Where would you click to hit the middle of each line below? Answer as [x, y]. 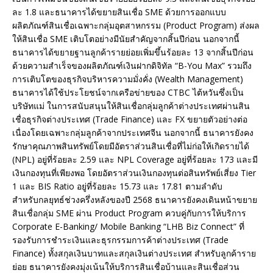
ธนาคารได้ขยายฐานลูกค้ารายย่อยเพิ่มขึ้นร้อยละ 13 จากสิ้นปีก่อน [133, 52]
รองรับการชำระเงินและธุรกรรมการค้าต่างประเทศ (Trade [120, 240]
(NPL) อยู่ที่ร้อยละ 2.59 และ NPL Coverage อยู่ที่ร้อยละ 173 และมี [135, 160]
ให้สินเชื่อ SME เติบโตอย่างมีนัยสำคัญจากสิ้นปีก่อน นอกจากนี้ [126, 39]
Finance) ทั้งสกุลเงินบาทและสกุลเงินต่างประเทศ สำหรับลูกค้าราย [134, 253]
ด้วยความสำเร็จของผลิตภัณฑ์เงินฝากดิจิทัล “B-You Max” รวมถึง [132, 66]
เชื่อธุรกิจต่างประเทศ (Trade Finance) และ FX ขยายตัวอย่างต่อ [130, 119]
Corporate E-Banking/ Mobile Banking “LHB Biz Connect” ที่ [128, 227]
